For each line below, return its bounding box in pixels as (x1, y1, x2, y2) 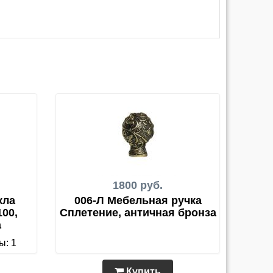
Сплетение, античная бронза (59, 207, 216, 219)
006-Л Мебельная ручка (74, 194, 202, 207)
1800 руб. (113, 179, 163, 192)
